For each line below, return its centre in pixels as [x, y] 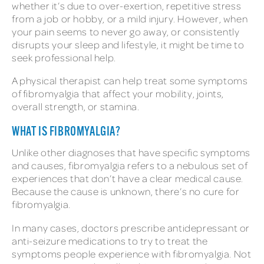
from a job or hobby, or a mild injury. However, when [130, 18]
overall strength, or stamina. [77, 107]
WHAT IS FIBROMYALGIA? [67, 133]
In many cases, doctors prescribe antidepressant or [131, 227]
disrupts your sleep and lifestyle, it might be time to [128, 44]
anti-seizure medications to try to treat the [110, 240]
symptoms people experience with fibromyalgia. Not [132, 253]
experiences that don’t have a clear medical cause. [128, 179]
